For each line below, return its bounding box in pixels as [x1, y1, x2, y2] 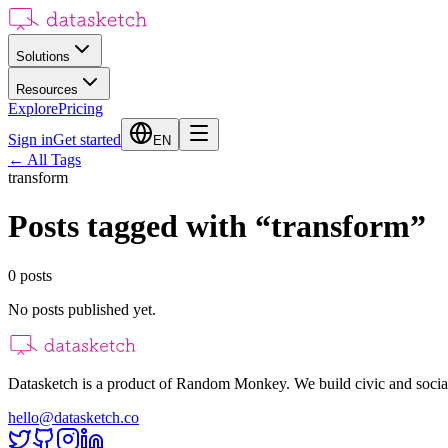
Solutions [16, 49, 70, 64]
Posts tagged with [8, 208, 247, 245]
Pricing [58, 100, 103, 117]
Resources [16, 82, 78, 97]
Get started [53, 131, 121, 148]
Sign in [8, 131, 53, 148]
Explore [8, 100, 58, 117]
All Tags [27, 151, 81, 168]
